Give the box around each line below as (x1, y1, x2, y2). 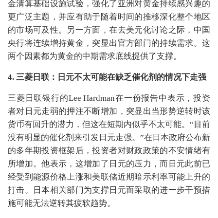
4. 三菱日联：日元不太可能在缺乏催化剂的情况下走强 (8, 73, 206, 82)
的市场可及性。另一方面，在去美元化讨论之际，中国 (8, 25, 210, 35)
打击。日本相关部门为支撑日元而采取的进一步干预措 (8, 185, 210, 195)
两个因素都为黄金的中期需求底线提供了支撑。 (8, 52, 182, 61)
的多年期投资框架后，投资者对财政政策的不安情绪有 (8, 146, 210, 155)
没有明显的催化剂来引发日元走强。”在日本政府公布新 (8, 133, 210, 142)
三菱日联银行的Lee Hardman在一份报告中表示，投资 (8, 93, 210, 103)
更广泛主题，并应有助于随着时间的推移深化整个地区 (8, 12, 210, 21)
